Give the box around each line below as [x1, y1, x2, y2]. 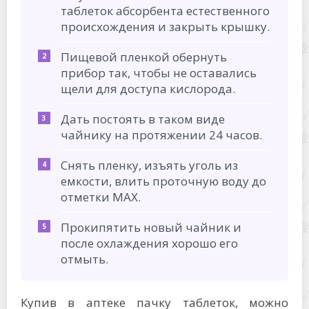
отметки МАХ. [61, 188, 141, 205]
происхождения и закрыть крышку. [61, 18, 270, 34]
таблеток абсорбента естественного [61, 2, 270, 19]
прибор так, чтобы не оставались [61, 64, 257, 81]
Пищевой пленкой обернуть [61, 48, 227, 65]
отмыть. [61, 250, 108, 267]
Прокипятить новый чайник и [61, 219, 241, 235]
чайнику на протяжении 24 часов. [61, 126, 262, 143]
